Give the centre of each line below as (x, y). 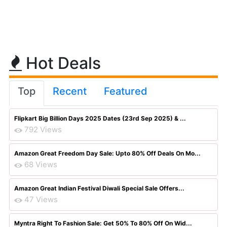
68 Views (41, 164)
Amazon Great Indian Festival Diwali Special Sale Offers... (99, 188)
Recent (70, 91)
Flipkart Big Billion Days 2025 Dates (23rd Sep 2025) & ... (100, 118)
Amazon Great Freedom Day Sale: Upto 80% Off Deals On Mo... (107, 153)
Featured (126, 91)
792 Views (43, 129)
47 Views (41, 199)
